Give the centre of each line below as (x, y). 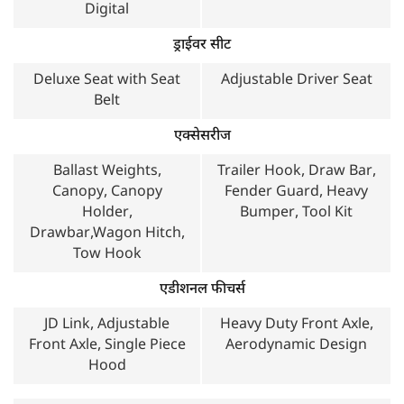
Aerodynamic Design (296, 346)
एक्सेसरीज (202, 137)
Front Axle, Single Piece (107, 346)
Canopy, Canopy (107, 193)
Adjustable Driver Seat (296, 81)
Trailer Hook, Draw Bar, (296, 172)
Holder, (107, 213)
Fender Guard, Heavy (296, 193)
